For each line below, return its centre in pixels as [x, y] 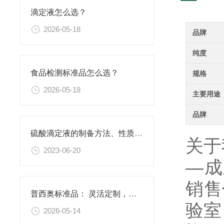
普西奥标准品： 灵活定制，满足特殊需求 [132, 194]
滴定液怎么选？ [58, 12]
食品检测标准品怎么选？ [74, 73]
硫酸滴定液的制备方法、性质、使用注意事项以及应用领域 [138, 133]
